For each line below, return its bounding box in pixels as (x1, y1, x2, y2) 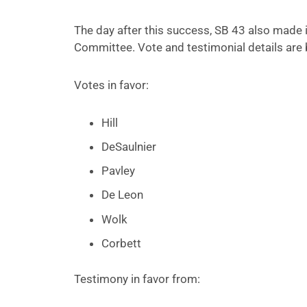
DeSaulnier (101, 140, 156, 154)
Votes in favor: (73, 77, 149, 92)
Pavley (101, 164, 135, 178)
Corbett (101, 236, 141, 250)
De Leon (101, 188, 143, 202)
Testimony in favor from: (73, 272, 200, 286)
